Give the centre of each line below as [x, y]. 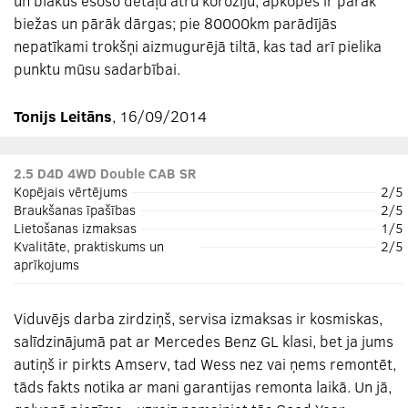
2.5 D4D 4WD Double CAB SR [105, 173]
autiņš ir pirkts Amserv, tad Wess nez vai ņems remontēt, [205, 363]
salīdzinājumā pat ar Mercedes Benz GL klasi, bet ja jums [204, 341]
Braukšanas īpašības [75, 209]
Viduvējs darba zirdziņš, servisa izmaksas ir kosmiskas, [198, 318]
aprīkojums [46, 264]
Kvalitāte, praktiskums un [89, 245]
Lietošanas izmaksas [75, 227]
